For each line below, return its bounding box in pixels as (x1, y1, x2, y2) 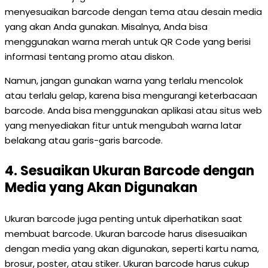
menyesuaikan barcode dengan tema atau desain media (5, 5, 262, 18)
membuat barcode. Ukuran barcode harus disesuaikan (5, 227, 247, 240)
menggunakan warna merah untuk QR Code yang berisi (5, 35, 251, 48)
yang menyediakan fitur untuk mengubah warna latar (5, 119, 242, 132)
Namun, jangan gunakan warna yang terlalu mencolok (5, 74, 243, 87)
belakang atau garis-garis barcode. (5, 134, 163, 147)
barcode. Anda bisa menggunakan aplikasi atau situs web (5, 104, 262, 117)
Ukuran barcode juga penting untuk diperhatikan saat (5, 212, 242, 225)
